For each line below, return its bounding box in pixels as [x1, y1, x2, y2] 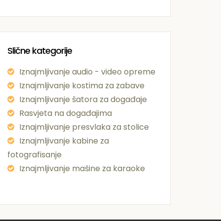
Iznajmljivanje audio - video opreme [19, 66, 155, 77]
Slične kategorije [7, 44, 72, 57]
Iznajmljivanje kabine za [19, 135, 109, 147]
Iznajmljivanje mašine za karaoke [19, 162, 145, 174]
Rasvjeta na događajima [19, 107, 112, 119]
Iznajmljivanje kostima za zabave [19, 79, 145, 91]
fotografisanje [7, 148, 62, 160]
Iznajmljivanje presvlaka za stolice [19, 121, 149, 133]
